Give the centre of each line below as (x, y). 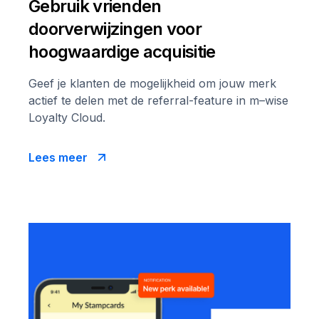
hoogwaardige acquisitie (122, 52)
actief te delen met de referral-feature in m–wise (158, 101)
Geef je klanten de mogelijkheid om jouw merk (152, 84)
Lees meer (58, 158)
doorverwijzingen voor (115, 29)
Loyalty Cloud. (67, 118)
